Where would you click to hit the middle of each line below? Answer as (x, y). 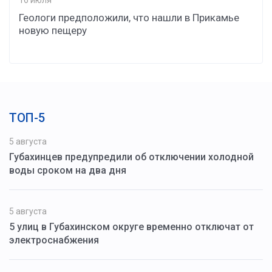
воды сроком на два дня (68, 171)
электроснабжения (54, 240)
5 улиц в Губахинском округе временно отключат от (131, 227)
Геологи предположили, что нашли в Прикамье (129, 18)
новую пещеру (53, 31)
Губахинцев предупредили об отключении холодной (131, 157)
